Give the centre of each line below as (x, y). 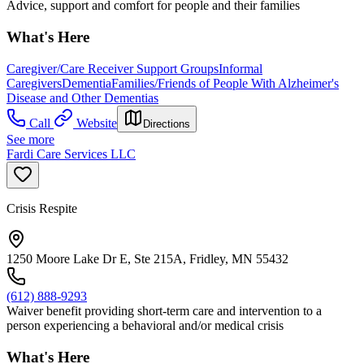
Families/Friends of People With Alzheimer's (225, 83)
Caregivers (34, 83)
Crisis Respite (42, 208)
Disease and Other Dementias (82, 97)
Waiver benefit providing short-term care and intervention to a (164, 310)
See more (30, 139)
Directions (167, 123)
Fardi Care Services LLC (71, 154)
